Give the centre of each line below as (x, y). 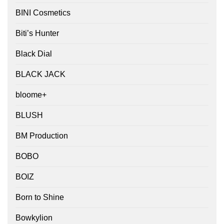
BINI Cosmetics (43, 13)
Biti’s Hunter (37, 33)
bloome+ (31, 95)
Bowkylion (34, 218)
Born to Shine (40, 197)
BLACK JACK (40, 74)
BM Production (42, 136)
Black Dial (34, 54)
